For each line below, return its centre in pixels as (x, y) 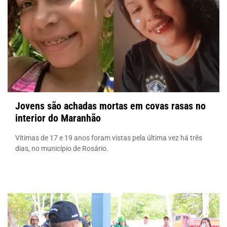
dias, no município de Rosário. (62, 148)
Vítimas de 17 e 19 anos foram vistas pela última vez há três (109, 138)
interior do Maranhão (58, 118)
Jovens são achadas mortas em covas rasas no (110, 106)
